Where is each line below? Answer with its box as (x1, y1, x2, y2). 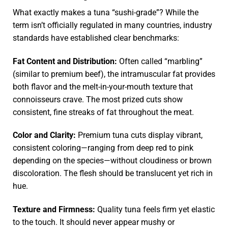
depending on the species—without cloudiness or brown (13, 156, 212, 166)
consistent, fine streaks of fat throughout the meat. (13, 107, 194, 117)
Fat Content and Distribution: (13, 56, 117, 66)
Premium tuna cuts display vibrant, (76, 130, 203, 140)
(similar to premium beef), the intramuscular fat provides (13, 69, 215, 79)
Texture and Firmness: (13, 205, 95, 215)
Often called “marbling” (117, 56, 203, 66)
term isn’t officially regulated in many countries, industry (13, 20, 212, 30)
